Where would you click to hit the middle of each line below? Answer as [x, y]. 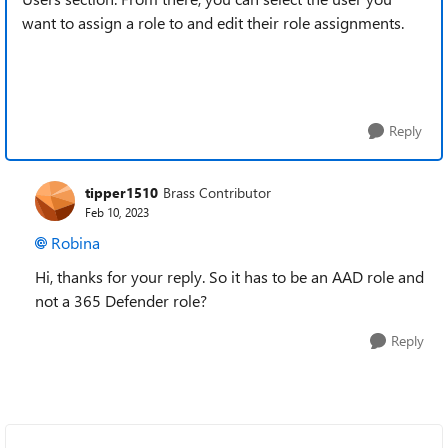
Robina [75, 242]
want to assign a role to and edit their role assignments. [213, 22]
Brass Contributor [217, 192]
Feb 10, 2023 [117, 211]
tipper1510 [121, 192]
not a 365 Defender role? [121, 300]
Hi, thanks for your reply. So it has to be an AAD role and [229, 276]
